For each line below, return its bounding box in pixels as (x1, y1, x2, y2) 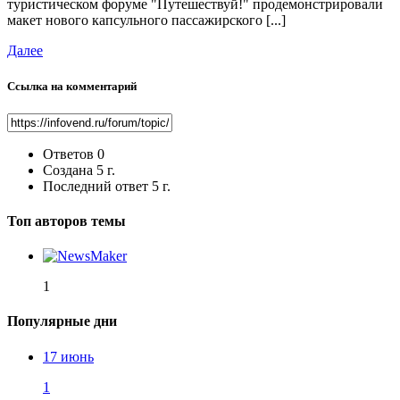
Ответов (43, 146, 94, 162)
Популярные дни (7, 313, 117, 329)
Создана (43, 162, 93, 178)
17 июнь (43, 348, 94, 364)
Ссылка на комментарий (7, 79, 137, 93)
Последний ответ (43, 178, 152, 194)
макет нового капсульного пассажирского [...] (7, 12, 286, 29)
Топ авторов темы (7, 212, 126, 229)
